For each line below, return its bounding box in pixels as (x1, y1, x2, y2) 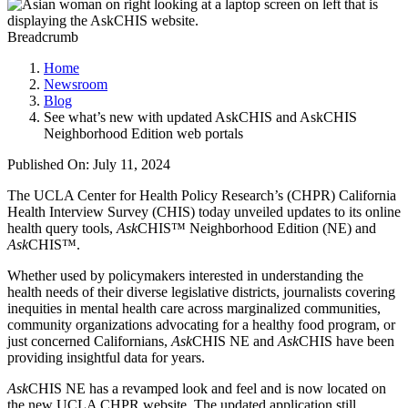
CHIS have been (299, 333, 394, 350)
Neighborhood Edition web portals (44, 126, 243, 142)
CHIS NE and (192, 333, 278, 350)
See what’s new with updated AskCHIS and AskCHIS (44, 109, 357, 126)
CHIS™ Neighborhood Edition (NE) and (138, 220, 376, 237)
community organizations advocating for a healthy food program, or (7, 317, 395, 333)
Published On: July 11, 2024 (7, 157, 170, 173)
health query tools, (7, 220, 117, 237)
